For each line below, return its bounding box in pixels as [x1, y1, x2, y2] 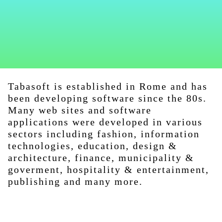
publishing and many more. [8, 176, 143, 187]
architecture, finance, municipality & [8, 152, 194, 163]
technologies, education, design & [8, 140, 177, 151]
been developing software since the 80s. [8, 93, 207, 104]
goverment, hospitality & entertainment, [8, 164, 209, 175]
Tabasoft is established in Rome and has [8, 81, 208, 92]
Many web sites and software [8, 105, 152, 115]
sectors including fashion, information [8, 128, 200, 139]
